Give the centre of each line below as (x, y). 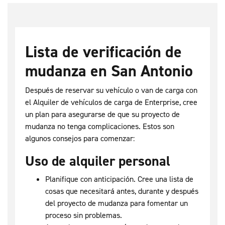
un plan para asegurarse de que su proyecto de (102, 115)
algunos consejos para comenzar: (80, 139)
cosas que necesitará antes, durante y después (122, 191)
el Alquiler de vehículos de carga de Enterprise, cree (111, 102)
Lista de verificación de (103, 52)
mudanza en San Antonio (109, 71)
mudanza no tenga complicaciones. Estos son (100, 127)
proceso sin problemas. (84, 215)
